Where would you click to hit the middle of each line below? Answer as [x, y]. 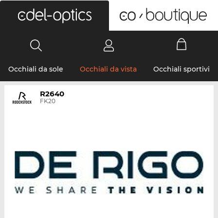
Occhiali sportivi [182, 69]
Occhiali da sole [36, 69]
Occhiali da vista [108, 69]
